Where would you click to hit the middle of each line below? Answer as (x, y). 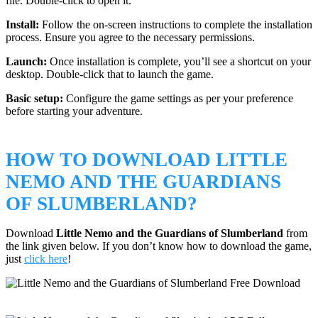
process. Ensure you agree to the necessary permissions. (130, 38)
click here (46, 258)
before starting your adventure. (74, 111)
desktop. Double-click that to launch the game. (110, 75)
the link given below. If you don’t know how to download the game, (159, 246)
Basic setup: (34, 99)
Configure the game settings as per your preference (178, 99)
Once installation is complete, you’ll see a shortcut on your (179, 62)
